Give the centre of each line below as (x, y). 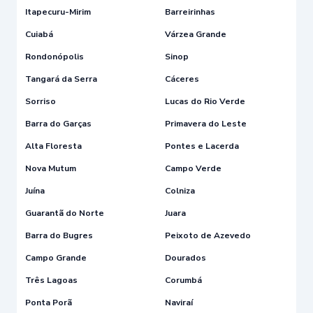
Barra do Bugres (59, 235)
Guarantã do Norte (65, 213)
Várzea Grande (196, 34)
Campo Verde (193, 168)
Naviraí (179, 302)
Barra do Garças (58, 123)
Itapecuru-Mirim (58, 12)
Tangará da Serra (61, 79)
